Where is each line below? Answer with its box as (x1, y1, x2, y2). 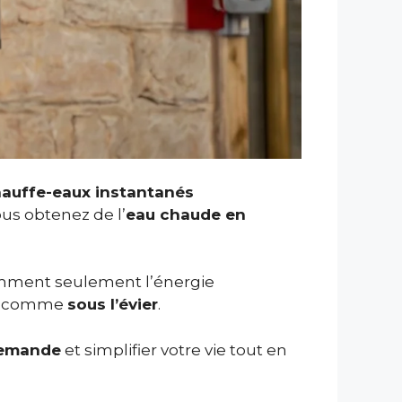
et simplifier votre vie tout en (61, 340, 287, 359)
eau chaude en (126, 205, 246, 223)
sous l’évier (67, 295, 158, 314)
